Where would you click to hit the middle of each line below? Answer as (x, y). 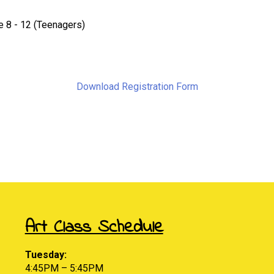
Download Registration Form (137, 87)
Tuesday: (46, 254)
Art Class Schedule (94, 227)
